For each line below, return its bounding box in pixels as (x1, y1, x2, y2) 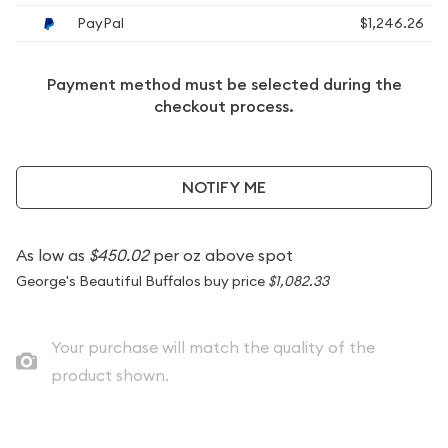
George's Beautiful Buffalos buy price (16, 272, 268, 290)
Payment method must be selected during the (46, 74, 402, 95)
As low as (16, 245, 89, 265)
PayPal (74, 14, 124, 32)
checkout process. (154, 96, 294, 117)
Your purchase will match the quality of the (50, 337, 375, 357)
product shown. (50, 365, 169, 385)
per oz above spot (149, 245, 293, 265)
